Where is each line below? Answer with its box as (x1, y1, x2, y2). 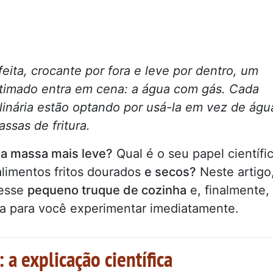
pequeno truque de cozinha (27, 182, 186, 197)
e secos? (144, 164, 196, 179)
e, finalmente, (186, 182, 269, 197)
